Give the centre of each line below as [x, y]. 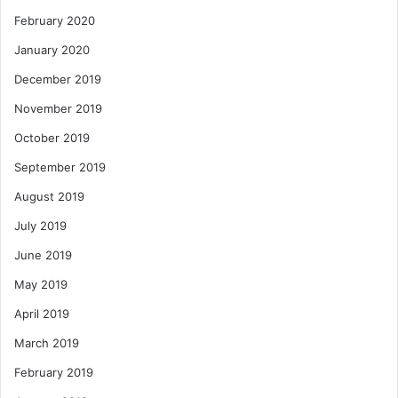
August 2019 [49, 197]
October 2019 [52, 138]
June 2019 [43, 255]
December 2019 [58, 80]
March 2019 [47, 343]
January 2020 [52, 50]
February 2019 [54, 373]
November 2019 [58, 109]
